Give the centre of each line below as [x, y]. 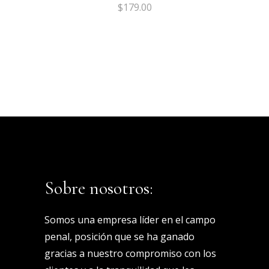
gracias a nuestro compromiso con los [130, 254]
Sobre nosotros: [99, 189]
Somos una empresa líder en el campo [130, 220]
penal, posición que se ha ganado [119, 237]
